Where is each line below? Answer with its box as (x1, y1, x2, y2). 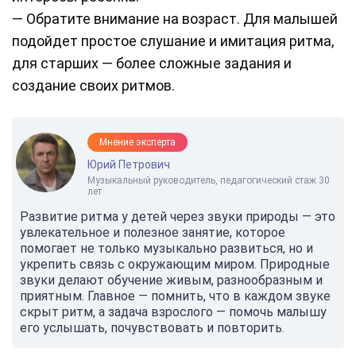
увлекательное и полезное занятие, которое (20, 225, 285, 241)
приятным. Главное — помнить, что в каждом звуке (20, 288, 331, 304)
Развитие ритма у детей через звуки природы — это (20, 209, 335, 225)
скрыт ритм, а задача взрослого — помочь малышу (20, 304, 327, 320)
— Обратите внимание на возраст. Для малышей (12, 10, 338, 28)
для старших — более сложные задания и (12, 55, 292, 72)
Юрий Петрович (87, 158, 170, 172)
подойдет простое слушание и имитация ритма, (12, 33, 334, 50)
